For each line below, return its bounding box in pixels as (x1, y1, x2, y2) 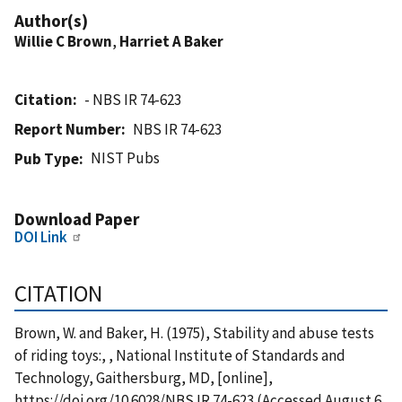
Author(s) (14, 9, 88, 31)
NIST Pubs (91, 147, 161, 168)
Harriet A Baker (119, 31, 223, 51)
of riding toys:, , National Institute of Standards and (14, 345, 345, 365)
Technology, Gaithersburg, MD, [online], (14, 367, 273, 388)
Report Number (14, 118, 121, 139)
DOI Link (14, 226, 67, 247)
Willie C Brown (14, 31, 112, 51)
